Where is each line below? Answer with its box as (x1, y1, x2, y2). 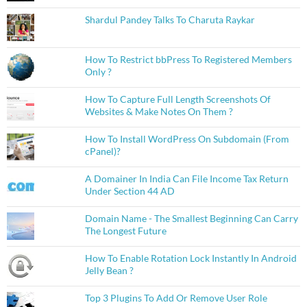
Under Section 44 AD (84, 185, 175, 197)
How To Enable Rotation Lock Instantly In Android (84, 252, 297, 265)
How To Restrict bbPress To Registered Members (84, 53, 292, 66)
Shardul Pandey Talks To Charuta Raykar (84, 14, 255, 26)
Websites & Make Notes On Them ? (84, 106, 233, 118)
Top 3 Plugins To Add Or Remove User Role (84, 292, 267, 304)
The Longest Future (84, 225, 167, 237)
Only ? (84, 66, 112, 78)
